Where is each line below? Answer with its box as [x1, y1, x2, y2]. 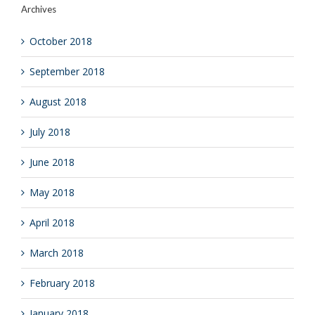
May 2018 [30, 186, 75, 199]
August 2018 [30, 95, 86, 108]
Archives [21, 4, 56, 15]
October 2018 [30, 34, 92, 48]
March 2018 [30, 246, 84, 259]
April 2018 [30, 216, 75, 229]
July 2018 [30, 125, 70, 139]
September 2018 [30, 65, 105, 78]
